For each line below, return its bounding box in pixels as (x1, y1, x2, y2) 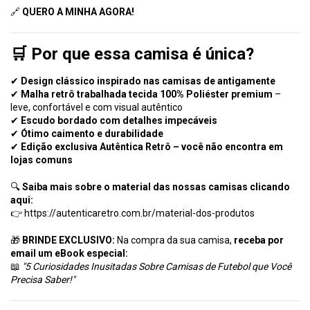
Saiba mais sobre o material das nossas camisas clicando (22, 181, 290, 193)
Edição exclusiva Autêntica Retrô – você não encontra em (21, 141, 283, 153)
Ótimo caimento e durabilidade (21, 128, 163, 140)
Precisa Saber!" (10, 274, 75, 286)
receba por (234, 235, 284, 246)
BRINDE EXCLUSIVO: (22, 235, 115, 246)
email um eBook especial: (10, 248, 128, 259)
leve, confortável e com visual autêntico (10, 102, 183, 113)
